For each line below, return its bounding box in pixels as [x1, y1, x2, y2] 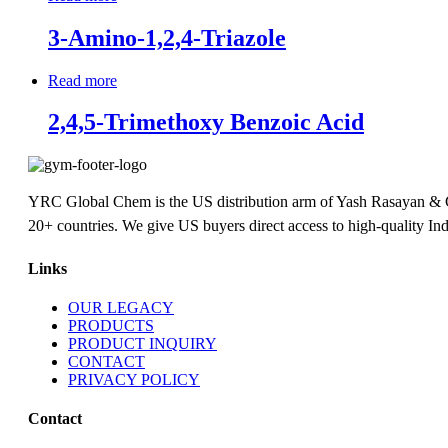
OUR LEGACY [68, 298, 174, 316]
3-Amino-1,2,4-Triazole [48, 24, 286, 51]
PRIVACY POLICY [68, 370, 200, 388]
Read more [48, 71, 117, 89]
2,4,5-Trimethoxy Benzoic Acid [48, 109, 364, 136]
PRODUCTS [68, 316, 154, 334]
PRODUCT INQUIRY [68, 334, 217, 352]
